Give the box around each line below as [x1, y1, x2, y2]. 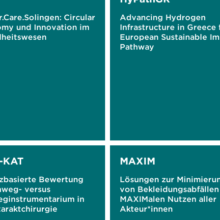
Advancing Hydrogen [120, 12, 206, 22]
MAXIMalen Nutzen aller [120, 194, 217, 204]
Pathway [120, 42, 154, 52]
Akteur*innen [120, 204, 173, 214]
